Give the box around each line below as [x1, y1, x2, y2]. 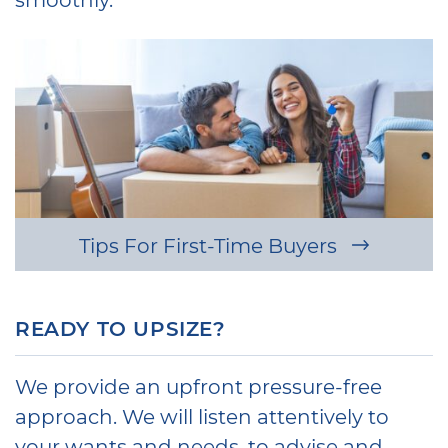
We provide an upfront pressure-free [15, 372, 382, 399]
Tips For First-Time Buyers [78, 231, 342, 258]
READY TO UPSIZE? [15, 314, 226, 341]
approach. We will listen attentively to [15, 402, 389, 429]
